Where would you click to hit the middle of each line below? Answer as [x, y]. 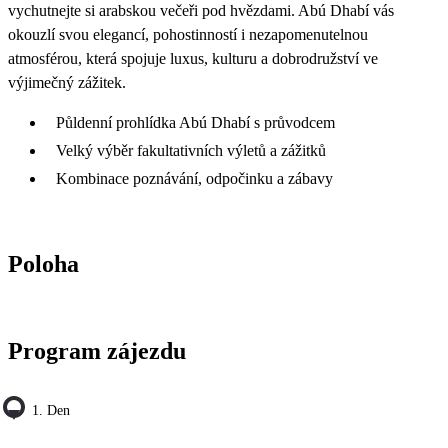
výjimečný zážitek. [67, 82]
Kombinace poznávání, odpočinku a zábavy [194, 178]
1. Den [51, 410]
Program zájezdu [97, 350]
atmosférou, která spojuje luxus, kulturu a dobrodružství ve [193, 58]
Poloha [43, 263]
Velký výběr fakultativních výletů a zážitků [191, 150]
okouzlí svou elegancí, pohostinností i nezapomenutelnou [188, 34]
